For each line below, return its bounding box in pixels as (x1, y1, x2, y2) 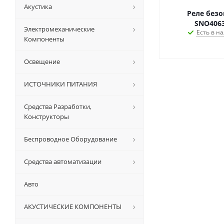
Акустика (24, 1, 52, 11)
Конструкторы (24, 111, 69, 121)
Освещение (24, 56, 60, 66)
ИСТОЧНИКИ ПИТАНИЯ (24, 79, 97, 88)
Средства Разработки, (24, 101, 91, 111)
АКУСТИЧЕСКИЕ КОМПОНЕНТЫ (24, 201, 121, 211)
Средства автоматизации (24, 156, 101, 166)
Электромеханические (24, 24, 94, 33)
